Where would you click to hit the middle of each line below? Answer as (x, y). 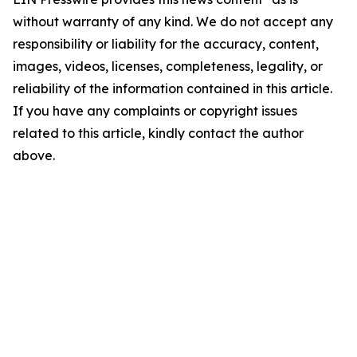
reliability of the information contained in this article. (173, 89)
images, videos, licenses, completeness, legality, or (168, 67)
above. (34, 156)
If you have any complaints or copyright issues (155, 111)
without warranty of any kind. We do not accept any (173, 22)
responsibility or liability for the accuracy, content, (166, 44)
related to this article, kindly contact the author (158, 133)
